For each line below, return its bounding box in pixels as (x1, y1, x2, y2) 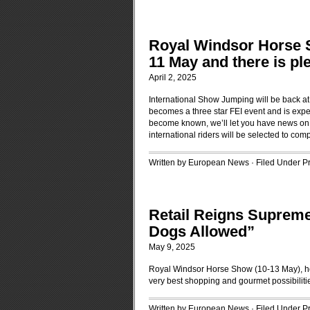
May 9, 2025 (149, 242, 195, 252)
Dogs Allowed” (149, 223, 255, 240)
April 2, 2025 (149, 73, 197, 82)
